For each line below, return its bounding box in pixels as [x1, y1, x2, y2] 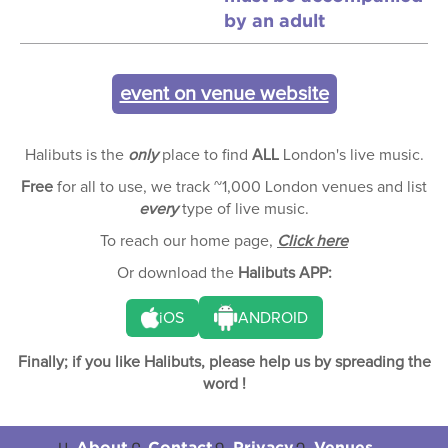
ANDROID [237, 309, 308, 326]
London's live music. [278, 147, 424, 163]
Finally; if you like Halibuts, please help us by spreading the [17, 354, 431, 371]
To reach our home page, [100, 233, 277, 249]
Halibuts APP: [237, 265, 332, 281]
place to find [157, 147, 252, 163]
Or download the [116, 265, 238, 281]
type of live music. [178, 201, 309, 217]
